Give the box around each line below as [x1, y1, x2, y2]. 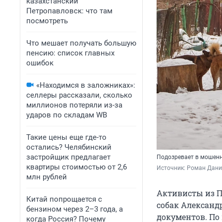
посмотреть [26, 16, 68, 25]
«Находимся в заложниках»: [36, 81, 135, 90]
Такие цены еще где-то [26, 133, 107, 142]
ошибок [26, 58, 54, 67]
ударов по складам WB [26, 111, 107, 119]
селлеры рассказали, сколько [26, 91, 132, 100]
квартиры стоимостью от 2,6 [26, 163, 127, 171]
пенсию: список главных [26, 49, 114, 57]
